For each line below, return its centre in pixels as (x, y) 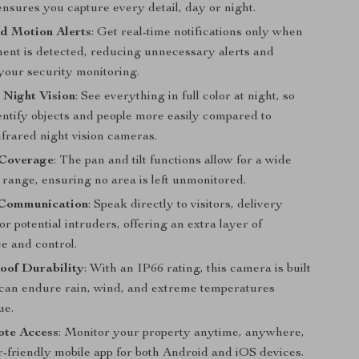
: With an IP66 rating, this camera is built (198, 269)
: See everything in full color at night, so (186, 97)
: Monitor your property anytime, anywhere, (182, 333)
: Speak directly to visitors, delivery (186, 205)
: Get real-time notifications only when (198, 33)
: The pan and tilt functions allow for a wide (173, 161)
